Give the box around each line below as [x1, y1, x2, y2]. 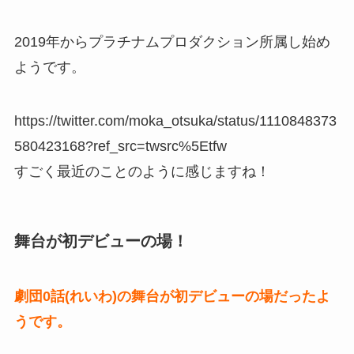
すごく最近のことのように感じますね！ [13, 164, 270, 180]
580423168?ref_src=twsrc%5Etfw [13, 138, 227, 155]
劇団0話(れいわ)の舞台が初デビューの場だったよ [13, 288, 330, 304]
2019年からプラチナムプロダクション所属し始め [13, 34, 330, 51]
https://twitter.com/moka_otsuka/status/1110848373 [13, 113, 337, 130]
